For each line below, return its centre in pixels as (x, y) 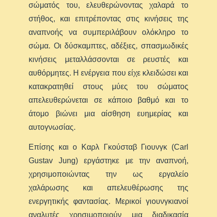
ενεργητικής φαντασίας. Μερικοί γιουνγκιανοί (108, 201)
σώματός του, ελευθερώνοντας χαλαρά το (108, 5)
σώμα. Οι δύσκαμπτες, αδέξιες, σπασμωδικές (108, 46)
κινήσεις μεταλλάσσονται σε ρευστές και (108, 60)
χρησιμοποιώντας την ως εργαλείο (108, 174)
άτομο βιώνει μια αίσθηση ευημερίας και (108, 114)
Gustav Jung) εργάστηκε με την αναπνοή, (108, 161)
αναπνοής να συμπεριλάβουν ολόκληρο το (108, 32)
